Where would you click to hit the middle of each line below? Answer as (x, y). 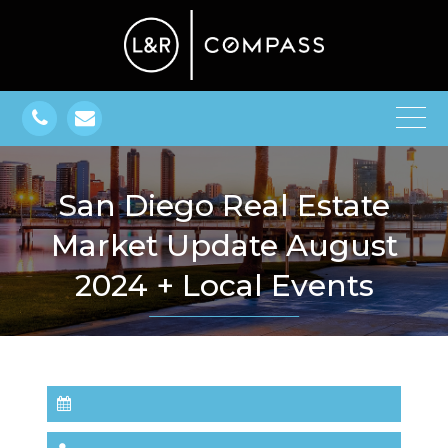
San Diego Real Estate (67, 205)
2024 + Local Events (224, 285)
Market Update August (224, 245)
